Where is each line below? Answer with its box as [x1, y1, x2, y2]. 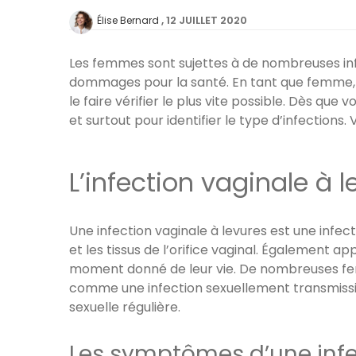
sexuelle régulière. [69, 298, 180, 317]
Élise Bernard [97, 14, 159, 28]
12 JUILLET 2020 [166, 13, 247, 29]
